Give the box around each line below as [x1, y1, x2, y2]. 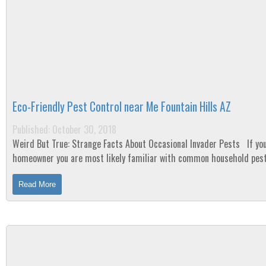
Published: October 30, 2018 [12, 122, 116, 137]
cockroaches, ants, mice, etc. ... [12, 165, 126, 179]
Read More [18, 180, 56, 189]
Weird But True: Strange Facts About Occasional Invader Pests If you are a [12, 137, 242, 151]
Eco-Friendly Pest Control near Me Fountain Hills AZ [12, 98, 231, 115]
